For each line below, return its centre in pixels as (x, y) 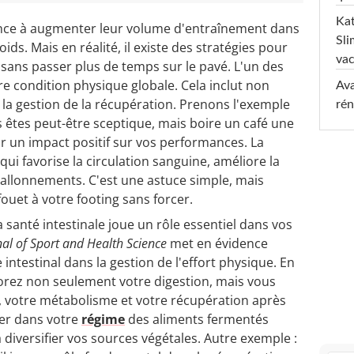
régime (103, 319)
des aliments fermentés (197, 319)
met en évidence (217, 243)
